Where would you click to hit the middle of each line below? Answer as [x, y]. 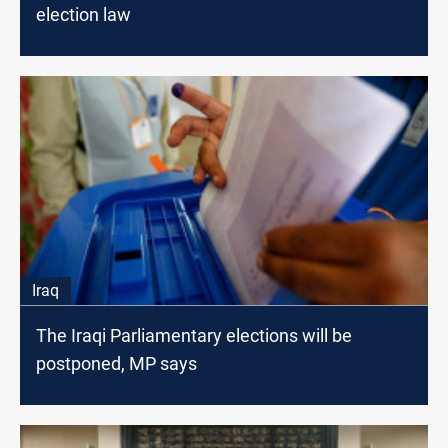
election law [83, 15]
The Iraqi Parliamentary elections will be [194, 335]
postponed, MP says [116, 363]
